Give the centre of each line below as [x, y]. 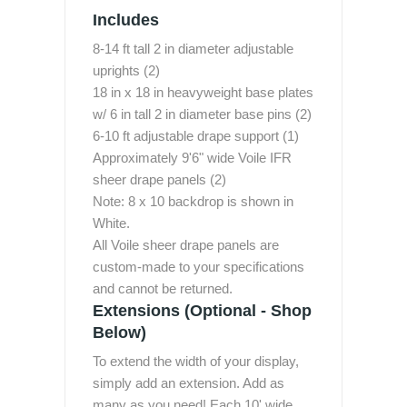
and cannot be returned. [163, 288]
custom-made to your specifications [199, 267]
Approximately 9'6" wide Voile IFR [192, 158]
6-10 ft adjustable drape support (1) [196, 136]
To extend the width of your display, [196, 361]
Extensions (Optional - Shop [202, 311]
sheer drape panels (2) [159, 179]
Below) [119, 333]
